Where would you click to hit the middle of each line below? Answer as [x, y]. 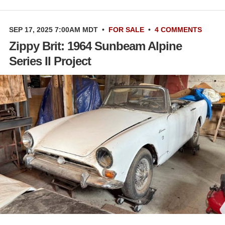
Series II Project [50, 61]
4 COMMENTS [178, 29]
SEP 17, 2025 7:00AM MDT [53, 29]
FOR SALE [126, 29]
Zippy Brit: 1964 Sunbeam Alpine [95, 46]
